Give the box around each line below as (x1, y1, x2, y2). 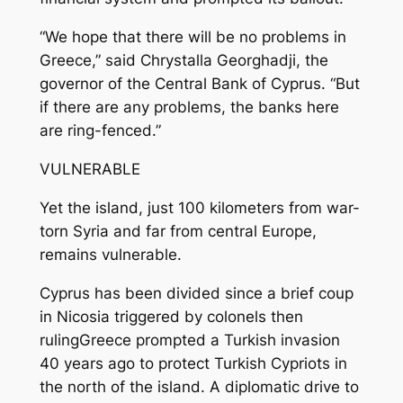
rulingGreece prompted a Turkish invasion (39, 330, 340, 349)
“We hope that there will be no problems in (39, 28, 346, 47)
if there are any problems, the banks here (39, 98, 339, 117)
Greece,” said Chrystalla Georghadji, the (39, 51, 328, 70)
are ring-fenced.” (39, 121, 161, 140)
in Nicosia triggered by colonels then (39, 307, 303, 326)
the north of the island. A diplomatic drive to (39, 377, 359, 396)
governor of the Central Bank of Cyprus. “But (39, 75, 360, 94)
